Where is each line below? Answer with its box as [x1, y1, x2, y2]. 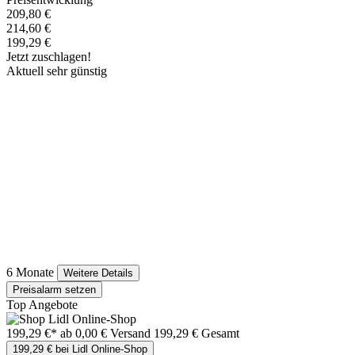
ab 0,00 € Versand [60, 326, 154, 341]
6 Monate [6, 265, 54, 280]
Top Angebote [6, 298, 78, 312]
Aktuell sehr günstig [6, 64, 107, 78]
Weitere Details [63, 267, 133, 280]
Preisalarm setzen [13, 284, 96, 296]
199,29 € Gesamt [154, 326, 239, 341]
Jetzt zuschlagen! [6, 50, 91, 64]
